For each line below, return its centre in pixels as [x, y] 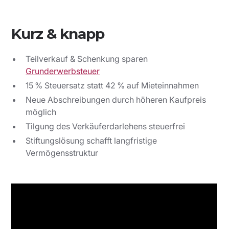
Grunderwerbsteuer [63, 71]
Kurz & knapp [58, 33]
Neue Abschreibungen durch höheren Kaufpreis [116, 99]
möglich [41, 112]
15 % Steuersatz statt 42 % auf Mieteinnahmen [112, 85]
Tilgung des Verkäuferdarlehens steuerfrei [106, 126]
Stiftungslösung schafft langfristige [91, 140]
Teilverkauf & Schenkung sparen [87, 59]
